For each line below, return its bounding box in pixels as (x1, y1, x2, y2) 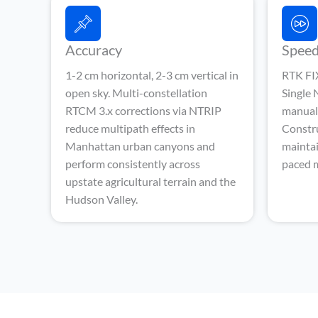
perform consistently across (65, 157, 200, 170)
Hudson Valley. (65, 192, 138, 206)
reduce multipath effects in (65, 121, 195, 135)
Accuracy (65, 41, 122, 58)
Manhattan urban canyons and (65, 139, 215, 153)
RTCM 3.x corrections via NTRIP (65, 104, 221, 117)
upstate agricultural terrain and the (65, 175, 236, 188)
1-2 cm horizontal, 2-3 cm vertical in (65, 68, 238, 82)
